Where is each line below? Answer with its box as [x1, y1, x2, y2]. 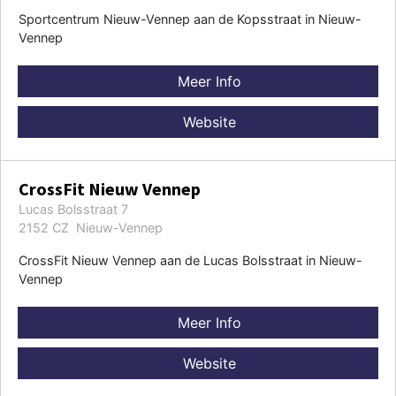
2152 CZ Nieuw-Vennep [19, 219, 163, 235]
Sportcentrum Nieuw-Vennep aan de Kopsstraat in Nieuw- [19, 11, 362, 27]
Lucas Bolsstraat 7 [19, 201, 128, 217]
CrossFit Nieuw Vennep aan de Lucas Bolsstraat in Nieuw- [19, 252, 362, 268]
